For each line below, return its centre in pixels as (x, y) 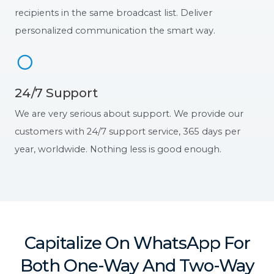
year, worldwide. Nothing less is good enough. (118, 149)
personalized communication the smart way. (115, 30)
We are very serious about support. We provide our (129, 113)
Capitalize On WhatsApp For (137, 243)
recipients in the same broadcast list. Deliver (113, 13)
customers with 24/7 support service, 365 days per (128, 131)
